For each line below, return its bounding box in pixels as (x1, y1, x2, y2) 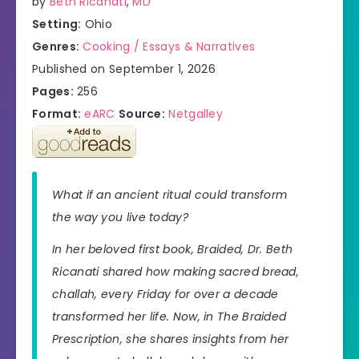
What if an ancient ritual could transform (52, 186, 288, 203)
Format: (32, 105, 82, 122)
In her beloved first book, (52, 241, 198, 258)
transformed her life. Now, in (52, 309, 218, 325)
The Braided (217, 309, 287, 325)
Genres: (32, 38, 80, 54)
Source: (118, 105, 166, 122)
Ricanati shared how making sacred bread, (52, 264, 299, 280)
